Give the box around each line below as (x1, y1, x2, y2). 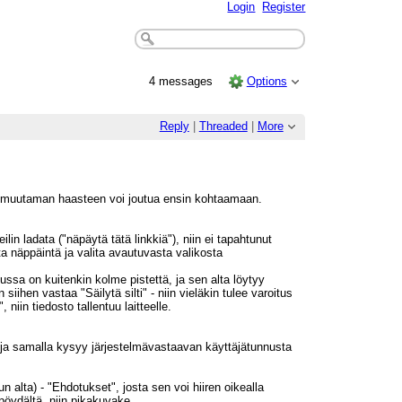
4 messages (149, 74, 217, 88)
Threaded (198, 119, 248, 134)
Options (246, 74, 287, 88)
